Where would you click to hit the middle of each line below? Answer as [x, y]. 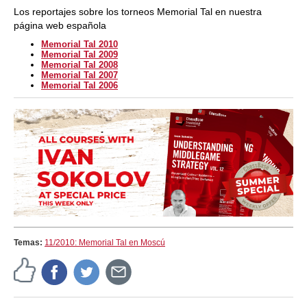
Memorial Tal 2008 [79, 65]
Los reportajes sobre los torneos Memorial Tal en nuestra [138, 12]
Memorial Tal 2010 [79, 44]
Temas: [29, 242]
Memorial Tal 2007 [79, 75]
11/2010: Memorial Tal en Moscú [105, 242]
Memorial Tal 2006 [79, 85]
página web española [60, 25]
